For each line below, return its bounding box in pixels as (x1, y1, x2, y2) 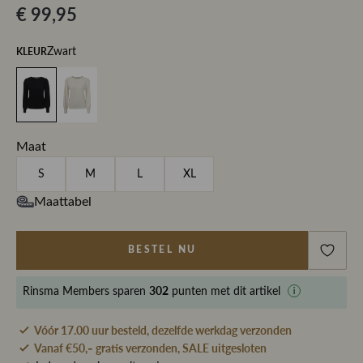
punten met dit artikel (169, 286, 284, 298)
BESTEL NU (127, 245, 197, 255)
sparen (109, 286, 149, 298)
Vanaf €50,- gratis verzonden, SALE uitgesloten (34, 340, 267, 355)
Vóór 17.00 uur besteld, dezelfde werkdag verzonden (34, 322, 292, 337)
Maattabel (34, 194, 92, 208)
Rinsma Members (23, 286, 109, 298)
